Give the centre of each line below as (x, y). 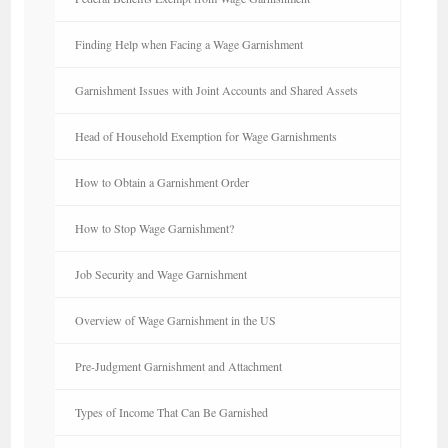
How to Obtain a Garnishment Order (162, 181)
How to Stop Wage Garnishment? (155, 227)
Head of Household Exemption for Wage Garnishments (206, 135)
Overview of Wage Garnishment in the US (176, 319)
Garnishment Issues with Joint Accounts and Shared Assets (217, 89)
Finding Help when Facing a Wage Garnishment (189, 43)
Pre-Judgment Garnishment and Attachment (179, 365)
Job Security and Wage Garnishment (161, 273)
